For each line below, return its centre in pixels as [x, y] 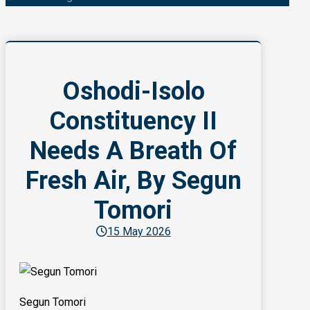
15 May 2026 [139, 232]
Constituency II [134, 121]
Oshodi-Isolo [133, 92]
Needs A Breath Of [134, 151]
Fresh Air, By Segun [133, 181]
